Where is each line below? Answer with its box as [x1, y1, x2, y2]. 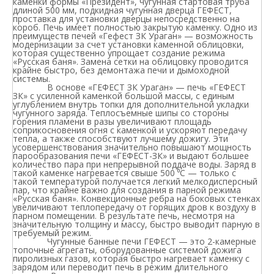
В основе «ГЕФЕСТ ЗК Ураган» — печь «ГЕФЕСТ [13, 81, 246, 93]
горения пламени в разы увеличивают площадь [13, 116, 212, 127]
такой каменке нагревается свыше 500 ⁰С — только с [13, 167, 236, 179]
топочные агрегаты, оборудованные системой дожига [13, 244, 242, 256]
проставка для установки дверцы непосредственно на [13, 13, 240, 24]
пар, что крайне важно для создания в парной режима [13, 184, 241, 196]
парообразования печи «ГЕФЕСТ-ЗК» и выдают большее [13, 150, 249, 161]
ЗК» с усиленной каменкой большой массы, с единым [13, 90, 234, 102]
